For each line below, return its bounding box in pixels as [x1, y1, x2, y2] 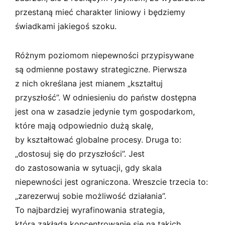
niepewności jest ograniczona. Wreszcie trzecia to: [15, 176, 208, 187]
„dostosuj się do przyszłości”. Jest [15, 148, 145, 159]
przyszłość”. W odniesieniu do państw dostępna [15, 92, 196, 102]
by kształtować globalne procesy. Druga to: [15, 134, 181, 145]
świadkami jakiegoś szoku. [15, 21, 117, 31]
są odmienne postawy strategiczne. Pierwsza [15, 64, 187, 74]
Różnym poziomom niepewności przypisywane [15, 50, 194, 60]
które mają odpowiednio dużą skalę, [15, 120, 153, 131]
